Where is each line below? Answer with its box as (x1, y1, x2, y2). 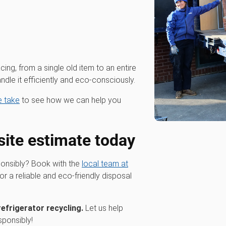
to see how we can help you (20, 95, 121, 105)
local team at (82, 159, 128, 168)
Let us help (83, 203, 123, 213)
